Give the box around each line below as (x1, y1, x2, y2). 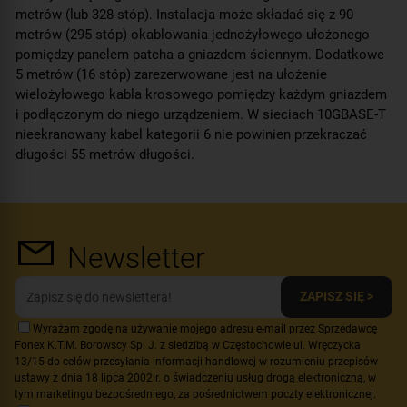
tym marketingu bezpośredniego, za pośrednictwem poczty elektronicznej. (15, 387, 376, 401)
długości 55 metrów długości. (15, 145, 194, 163)
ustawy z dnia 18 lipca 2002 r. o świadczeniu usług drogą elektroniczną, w (15, 371, 376, 384)
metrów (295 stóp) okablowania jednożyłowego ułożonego (15, 25, 370, 43)
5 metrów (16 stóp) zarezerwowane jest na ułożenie (15, 65, 327, 83)
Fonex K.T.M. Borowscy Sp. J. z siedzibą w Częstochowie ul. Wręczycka (15, 338, 361, 352)
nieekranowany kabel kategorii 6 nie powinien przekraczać (15, 125, 367, 143)
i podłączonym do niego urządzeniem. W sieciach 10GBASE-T (15, 105, 386, 123)
